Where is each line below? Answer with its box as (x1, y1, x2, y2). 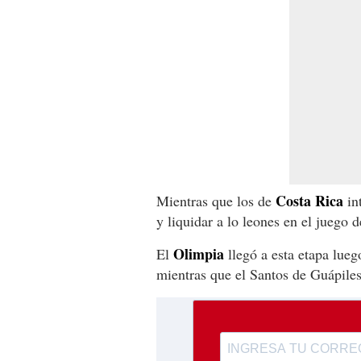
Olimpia (173, 243, 224, 265)
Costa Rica (276, 190, 343, 212)
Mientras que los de (156, 191, 276, 211)
